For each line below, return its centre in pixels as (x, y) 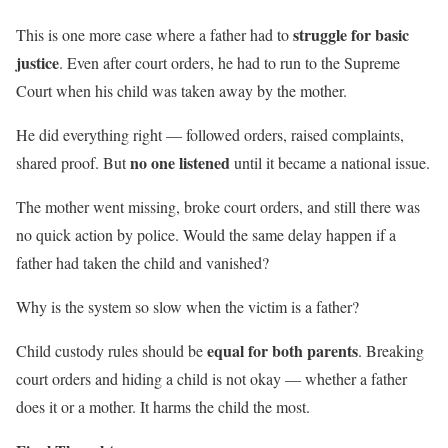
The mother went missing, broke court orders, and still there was (218, 206)
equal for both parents (282, 350)
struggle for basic (351, 34)
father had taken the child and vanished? (142, 262)
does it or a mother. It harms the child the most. (163, 406)
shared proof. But (73, 162)
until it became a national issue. (330, 162)
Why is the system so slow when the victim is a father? (187, 306)
